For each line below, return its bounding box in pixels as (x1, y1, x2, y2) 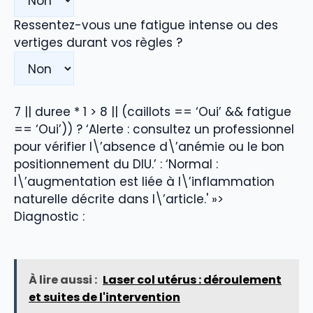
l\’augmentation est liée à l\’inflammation (14, 173, 275, 190)
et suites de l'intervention (29, 289, 180, 305)
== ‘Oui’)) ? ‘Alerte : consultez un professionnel (14, 120, 294, 138)
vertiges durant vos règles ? (14, 34, 182, 52)
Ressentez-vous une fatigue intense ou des (14, 17, 278, 34)
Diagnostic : (14, 208, 85, 225)
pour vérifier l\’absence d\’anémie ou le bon (14, 138, 284, 155)
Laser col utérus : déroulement (103, 271, 282, 288)
